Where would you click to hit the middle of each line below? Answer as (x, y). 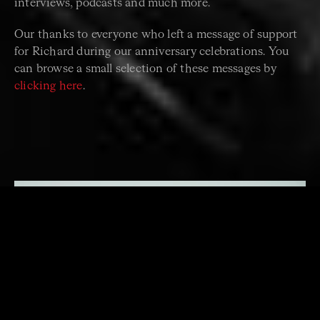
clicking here (49, 87)
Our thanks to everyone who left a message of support (156, 35)
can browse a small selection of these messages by (145, 70)
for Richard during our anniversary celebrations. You (152, 52)
